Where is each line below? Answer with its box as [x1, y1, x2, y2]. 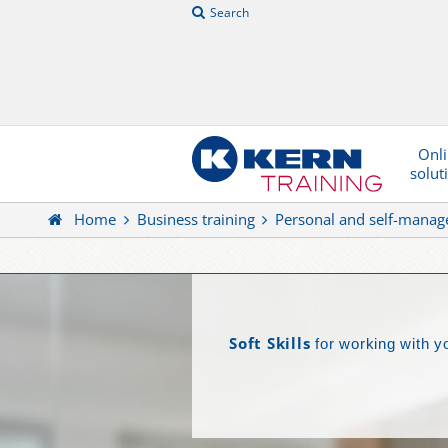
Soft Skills [229, 332, 311, 354]
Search [210, 4, 249, 21]
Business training [136, 209, 255, 230]
